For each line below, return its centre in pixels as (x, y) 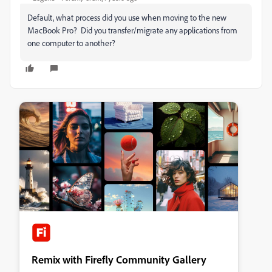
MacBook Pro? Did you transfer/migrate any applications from (132, 30)
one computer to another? (71, 43)
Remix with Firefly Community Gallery (119, 259)
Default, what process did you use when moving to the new (127, 17)
